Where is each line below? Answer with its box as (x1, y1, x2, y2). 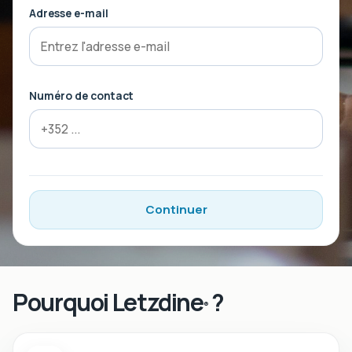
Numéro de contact (29, 88, 134, 103)
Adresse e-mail (29, 5, 108, 20)
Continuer (145, 201, 207, 218)
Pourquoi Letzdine (13, 286, 203, 318)
